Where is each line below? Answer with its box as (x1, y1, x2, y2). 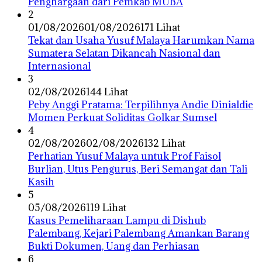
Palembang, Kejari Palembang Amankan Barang (28, 226, 249, 240)
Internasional (28, 59, 91, 73)
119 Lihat (86, 201, 126, 214)
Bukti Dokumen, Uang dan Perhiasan (28, 239, 199, 253)
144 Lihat (86, 85, 128, 98)
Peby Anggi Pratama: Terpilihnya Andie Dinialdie (28, 98, 253, 111)
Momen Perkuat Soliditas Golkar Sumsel (28, 111, 217, 124)
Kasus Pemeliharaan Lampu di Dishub (28, 213, 206, 227)
